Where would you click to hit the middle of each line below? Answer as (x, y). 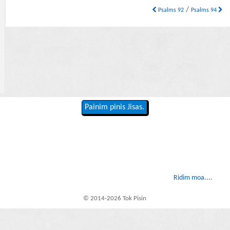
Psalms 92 (170, 11)
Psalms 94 (205, 11)
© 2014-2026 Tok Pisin (115, 198)
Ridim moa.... (193, 178)
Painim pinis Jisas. (114, 108)
